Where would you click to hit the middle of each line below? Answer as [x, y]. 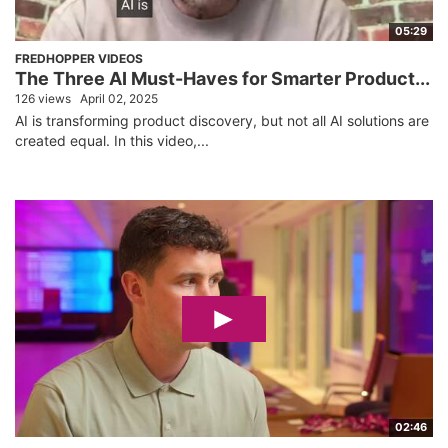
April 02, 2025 [119, 99]
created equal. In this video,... [112, 141]
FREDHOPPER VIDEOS [79, 59]
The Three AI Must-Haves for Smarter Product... [222, 79]
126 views [43, 99]
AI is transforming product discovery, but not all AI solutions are [222, 121]
